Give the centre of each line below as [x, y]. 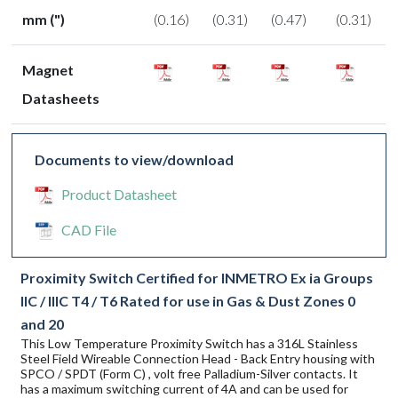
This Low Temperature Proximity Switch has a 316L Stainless [190, 344]
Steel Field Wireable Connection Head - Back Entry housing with [198, 359]
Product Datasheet [119, 195]
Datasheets [61, 99]
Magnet [48, 70]
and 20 [43, 324]
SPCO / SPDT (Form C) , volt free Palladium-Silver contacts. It [190, 374]
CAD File [89, 230]
